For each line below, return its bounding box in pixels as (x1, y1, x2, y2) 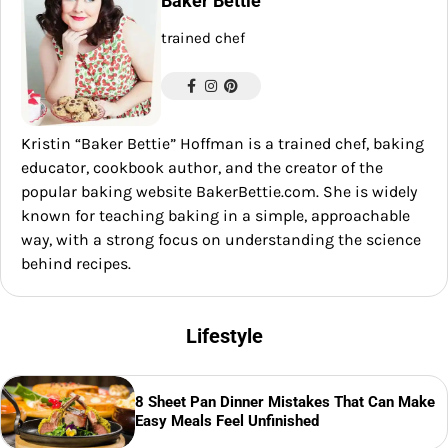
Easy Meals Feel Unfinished (134, 412, 319, 431)
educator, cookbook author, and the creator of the (21, 158, 383, 178)
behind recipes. (21, 254, 131, 274)
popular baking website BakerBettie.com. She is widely (21, 182, 417, 202)
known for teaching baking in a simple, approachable (21, 206, 410, 226)
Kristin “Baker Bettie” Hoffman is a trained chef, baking (21, 134, 424, 154)
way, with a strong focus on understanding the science (21, 230, 421, 250)
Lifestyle (185, 324, 263, 349)
